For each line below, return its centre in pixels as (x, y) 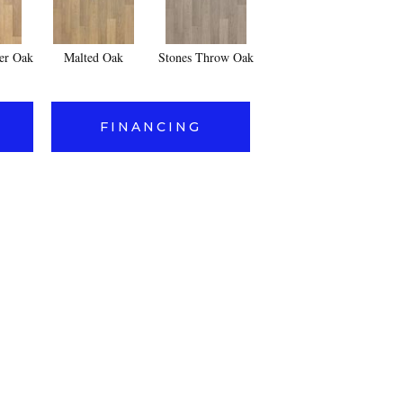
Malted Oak (93, 57)
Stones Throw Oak (206, 57)
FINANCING (151, 127)
